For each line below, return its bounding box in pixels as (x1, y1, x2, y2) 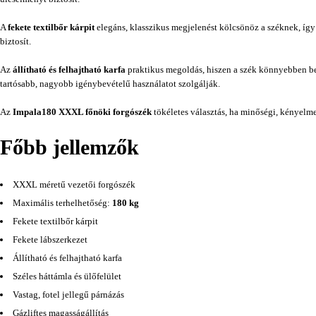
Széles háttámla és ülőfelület (13, 271, 121, 281)
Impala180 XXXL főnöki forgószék (13, 107, 152, 117)
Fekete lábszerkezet (13, 234, 87, 245)
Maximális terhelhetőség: (13, 197, 112, 208)
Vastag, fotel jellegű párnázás (13, 289, 124, 300)
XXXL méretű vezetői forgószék (13, 179, 135, 190)
